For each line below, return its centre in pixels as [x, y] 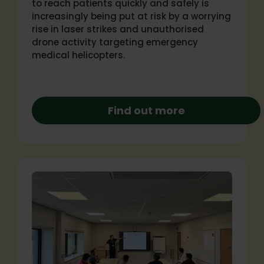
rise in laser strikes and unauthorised [118, 29]
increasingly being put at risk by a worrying [131, 16]
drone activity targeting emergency [115, 42]
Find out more [146, 110]
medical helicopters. [78, 55]
